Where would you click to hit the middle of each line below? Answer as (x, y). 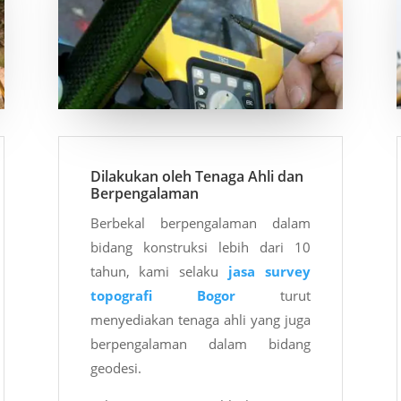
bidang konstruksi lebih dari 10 (200, 247)
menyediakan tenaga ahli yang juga (200, 320)
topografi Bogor (162, 296)
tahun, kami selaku (159, 272)
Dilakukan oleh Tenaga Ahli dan (196, 177)
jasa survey (270, 272)
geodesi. (115, 368)
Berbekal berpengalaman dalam (200, 223)
